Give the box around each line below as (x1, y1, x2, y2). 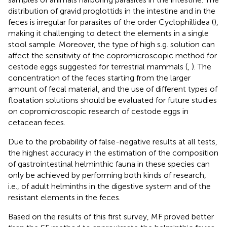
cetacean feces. (8, 117, 65, 127)
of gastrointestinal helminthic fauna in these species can (8, 159, 210, 169)
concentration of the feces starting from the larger (8, 72, 191, 83)
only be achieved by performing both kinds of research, (8, 170, 206, 180)
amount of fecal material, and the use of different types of (8, 84, 217, 94)
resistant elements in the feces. (8, 192, 121, 202)
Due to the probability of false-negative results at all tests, (8, 136, 217, 146)
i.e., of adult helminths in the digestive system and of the (8, 181, 211, 191)
